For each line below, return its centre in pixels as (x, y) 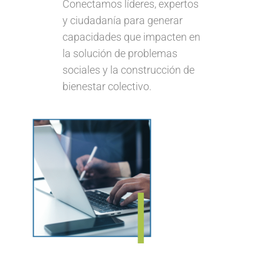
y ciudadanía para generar (122, 21)
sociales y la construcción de (128, 70)
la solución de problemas (120, 54)
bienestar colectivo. (107, 87)
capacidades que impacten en (131, 37)
